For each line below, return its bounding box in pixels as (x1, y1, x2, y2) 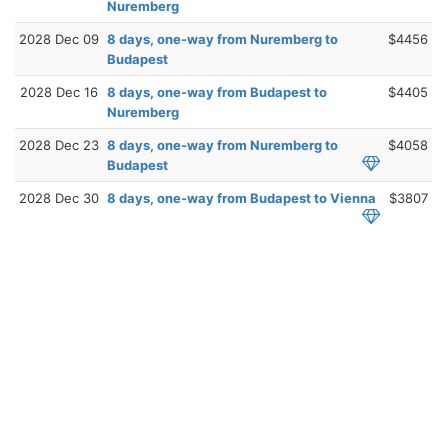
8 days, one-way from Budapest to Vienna (107, 189, 376, 206)
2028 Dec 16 (20, 83, 98, 100)
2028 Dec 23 (19, 136, 99, 153)
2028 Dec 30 (19, 189, 99, 206)
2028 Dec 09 (19, 30, 99, 47)
